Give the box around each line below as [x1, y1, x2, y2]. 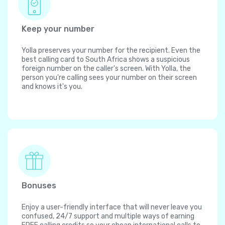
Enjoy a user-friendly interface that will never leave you [22, 203, 202, 212]
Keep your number [22, 24, 94, 34]
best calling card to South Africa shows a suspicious [22, 55, 190, 64]
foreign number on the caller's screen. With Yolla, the [22, 64, 191, 73]
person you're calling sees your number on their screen [22, 73, 197, 82]
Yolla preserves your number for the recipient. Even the [22, 46, 200, 55]
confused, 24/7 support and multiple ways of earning [22, 212, 194, 221]
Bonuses [22, 181, 56, 191]
